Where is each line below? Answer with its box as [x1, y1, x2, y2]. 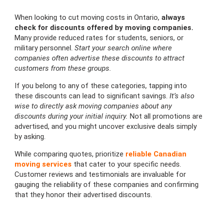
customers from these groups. [15, 63, 111, 73]
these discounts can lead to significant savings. [15, 91, 168, 100]
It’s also [168, 91, 194, 100]
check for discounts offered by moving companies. [15, 23, 193, 32]
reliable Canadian [125, 149, 186, 158]
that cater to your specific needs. [72, 159, 181, 169]
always [161, 13, 185, 22]
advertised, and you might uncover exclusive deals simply [15, 122, 197, 131]
